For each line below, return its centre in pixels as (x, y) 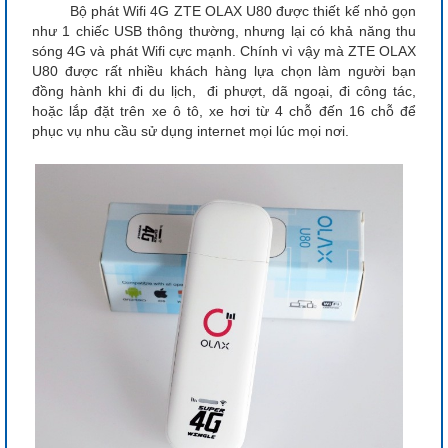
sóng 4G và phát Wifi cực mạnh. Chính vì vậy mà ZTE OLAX (224, 50)
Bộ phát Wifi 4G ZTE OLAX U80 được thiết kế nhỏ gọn (224, 10)
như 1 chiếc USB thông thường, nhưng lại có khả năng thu (224, 30)
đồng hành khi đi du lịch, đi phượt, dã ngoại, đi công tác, (224, 90)
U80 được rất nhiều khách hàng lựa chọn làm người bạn (224, 70)
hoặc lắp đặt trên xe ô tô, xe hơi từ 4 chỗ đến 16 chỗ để (224, 110)
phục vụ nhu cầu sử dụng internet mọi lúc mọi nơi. (192, 130)
